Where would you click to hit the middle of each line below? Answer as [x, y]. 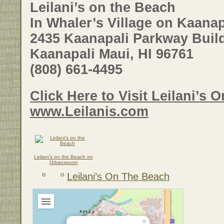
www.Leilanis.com [89, 111]
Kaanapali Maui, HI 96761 [112, 54]
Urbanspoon [63, 162]
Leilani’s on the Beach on [63, 156]
